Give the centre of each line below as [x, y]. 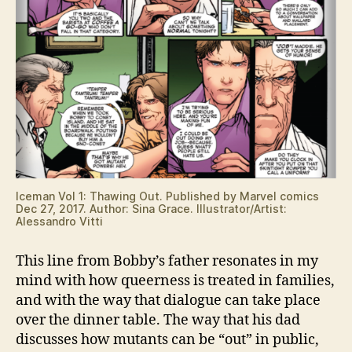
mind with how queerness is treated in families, [175, 280]
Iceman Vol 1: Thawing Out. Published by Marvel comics [167, 196]
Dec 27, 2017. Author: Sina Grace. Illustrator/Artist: [151, 208]
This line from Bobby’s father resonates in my [167, 261]
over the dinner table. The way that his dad [158, 320]
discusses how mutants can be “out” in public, [167, 339]
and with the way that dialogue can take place [168, 300]
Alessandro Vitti [59, 221]
